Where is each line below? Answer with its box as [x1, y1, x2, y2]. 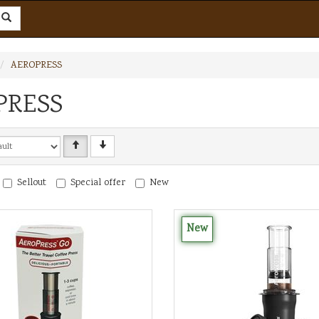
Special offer [70, 176, 125, 190]
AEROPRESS [11, 58, 62, 73]
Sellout [17, 176, 46, 190]
